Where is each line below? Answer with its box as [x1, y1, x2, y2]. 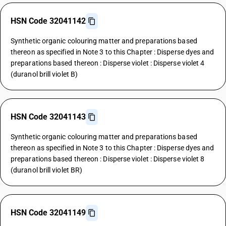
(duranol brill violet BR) [11, 166, 83, 174]
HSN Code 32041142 [11, 16, 86, 26]
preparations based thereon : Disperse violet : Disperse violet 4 [11, 59, 205, 67]
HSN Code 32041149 [11, 208, 86, 217]
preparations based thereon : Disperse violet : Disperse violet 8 [11, 155, 205, 163]
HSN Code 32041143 [11, 112, 86, 122]
